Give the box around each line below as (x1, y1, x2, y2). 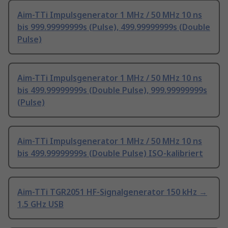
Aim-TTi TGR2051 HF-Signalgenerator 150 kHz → (17, 186, 207, 198)
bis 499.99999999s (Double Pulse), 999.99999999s (17, 84, 207, 96)
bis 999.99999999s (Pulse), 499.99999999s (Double (17, 21, 210, 33)
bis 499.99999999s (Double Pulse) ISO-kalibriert (17, 148, 203, 159)
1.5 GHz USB (17, 198, 64, 210)
